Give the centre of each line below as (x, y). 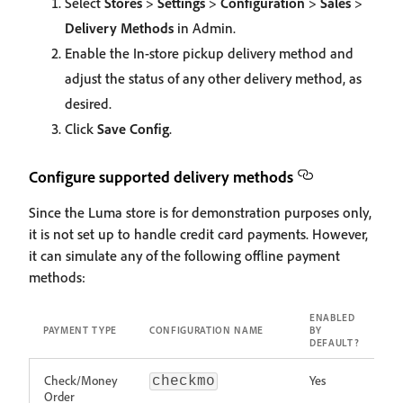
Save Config (133, 129)
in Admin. (205, 28)
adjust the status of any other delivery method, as (213, 78)
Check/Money (81, 380)
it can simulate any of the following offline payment (184, 255)
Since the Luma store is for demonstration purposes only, (200, 212)
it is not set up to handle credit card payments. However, (198, 234)
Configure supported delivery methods (161, 176)
